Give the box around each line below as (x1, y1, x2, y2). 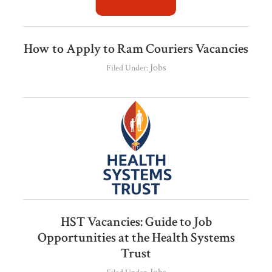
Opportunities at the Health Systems (37, 229, 235, 247)
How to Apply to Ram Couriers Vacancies (24, 40, 248, 58)
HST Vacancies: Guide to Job (60, 213, 212, 231)
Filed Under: (106, 63, 150, 74)
